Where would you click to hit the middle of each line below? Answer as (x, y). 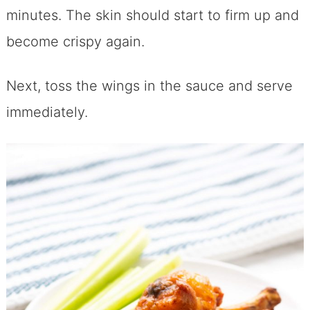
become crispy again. (75, 41)
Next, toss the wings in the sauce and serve (149, 85)
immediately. (47, 112)
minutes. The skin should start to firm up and (152, 15)
